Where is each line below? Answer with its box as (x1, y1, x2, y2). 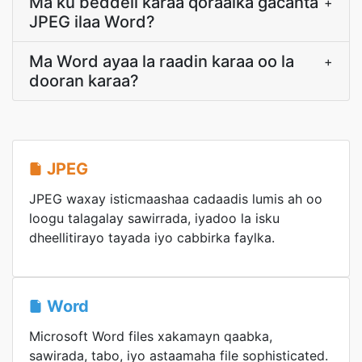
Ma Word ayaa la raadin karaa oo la (29, 52, 294, 71)
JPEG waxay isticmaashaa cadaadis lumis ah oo (29, 191, 322, 207)
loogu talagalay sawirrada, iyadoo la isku (29, 210, 280, 226)
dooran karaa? (29, 71, 139, 90)
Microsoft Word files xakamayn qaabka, (29, 328, 272, 344)
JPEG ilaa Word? (29, 12, 155, 32)
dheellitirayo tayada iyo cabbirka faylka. (29, 229, 275, 246)
